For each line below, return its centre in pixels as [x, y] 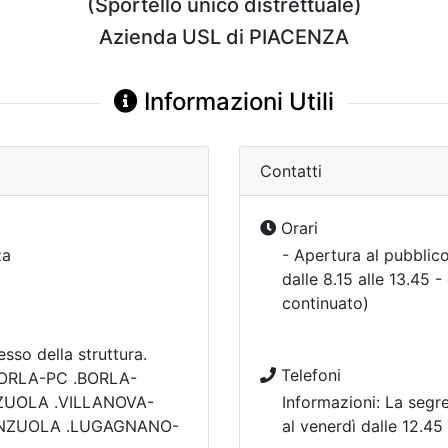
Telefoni [308, 375]
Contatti [291, 171]
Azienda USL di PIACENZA [224, 37]
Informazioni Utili [236, 101]
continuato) [325, 303]
